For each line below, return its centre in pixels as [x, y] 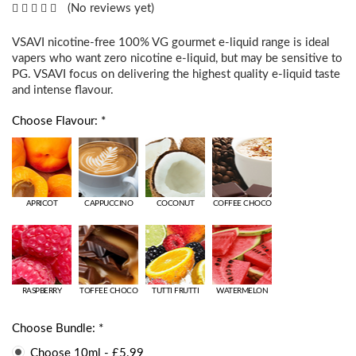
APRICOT [42, 203]
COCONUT [175, 203]
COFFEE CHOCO [242, 203]
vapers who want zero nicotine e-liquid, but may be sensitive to [177, 58]
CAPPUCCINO [108, 203]
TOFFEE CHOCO [108, 290]
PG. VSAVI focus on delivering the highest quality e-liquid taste [176, 74]
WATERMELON [242, 290]
